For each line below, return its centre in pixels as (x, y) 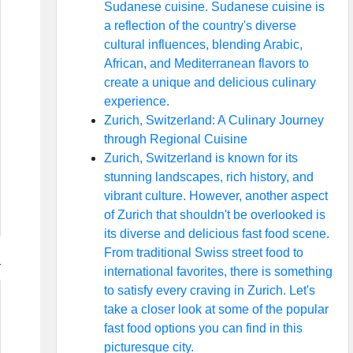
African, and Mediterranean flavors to (206, 63)
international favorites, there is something (218, 271)
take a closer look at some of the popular (216, 309)
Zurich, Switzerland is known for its (201, 158)
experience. (136, 101)
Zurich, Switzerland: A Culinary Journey (214, 120)
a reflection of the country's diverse (200, 26)
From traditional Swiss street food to (203, 253)
